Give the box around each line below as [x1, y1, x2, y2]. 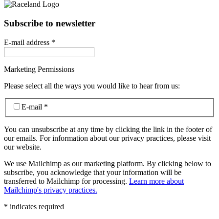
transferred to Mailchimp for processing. [4, 177, 129, 186]
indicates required [8, 202, 64, 211]
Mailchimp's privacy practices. [4, 186, 97, 195]
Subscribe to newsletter [4, 18, 95, 28]
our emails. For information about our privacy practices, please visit [4, 134, 211, 143]
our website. [4, 143, 42, 152]
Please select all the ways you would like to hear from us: [4, 81, 180, 90]
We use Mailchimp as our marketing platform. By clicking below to [4, 159, 211, 168]
